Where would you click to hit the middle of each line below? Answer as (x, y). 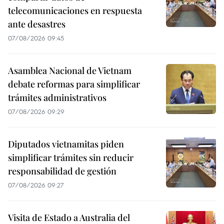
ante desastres (37, 24)
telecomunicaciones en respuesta (75, 11)
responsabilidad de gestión (62, 171)
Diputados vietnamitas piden (66, 144)
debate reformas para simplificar (74, 84)
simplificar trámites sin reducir (71, 158)
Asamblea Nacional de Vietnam (70, 71)
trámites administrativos (57, 98)
